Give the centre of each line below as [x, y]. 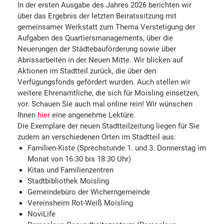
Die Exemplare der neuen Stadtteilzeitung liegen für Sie [108, 126]
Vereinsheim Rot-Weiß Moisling [80, 203]
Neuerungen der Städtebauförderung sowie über [97, 49]
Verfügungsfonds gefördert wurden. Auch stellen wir [104, 82]
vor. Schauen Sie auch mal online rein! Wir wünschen [105, 104]
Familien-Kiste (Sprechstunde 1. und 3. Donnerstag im [117, 148]
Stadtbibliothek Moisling [68, 181]
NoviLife [41, 214]
